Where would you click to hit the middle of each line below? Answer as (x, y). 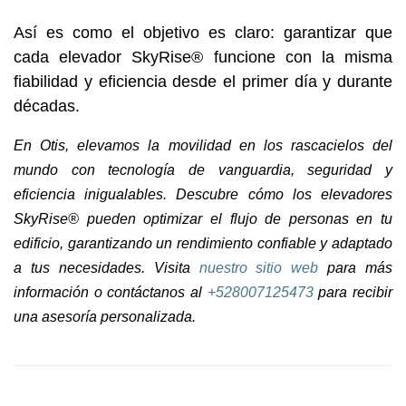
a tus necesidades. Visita (106, 267)
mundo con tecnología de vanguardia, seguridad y (203, 169)
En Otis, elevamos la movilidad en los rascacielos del (203, 145)
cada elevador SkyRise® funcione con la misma (203, 57)
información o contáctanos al (111, 292)
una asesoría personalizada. (105, 316)
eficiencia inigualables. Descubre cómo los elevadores (203, 194)
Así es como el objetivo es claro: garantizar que (203, 32)
